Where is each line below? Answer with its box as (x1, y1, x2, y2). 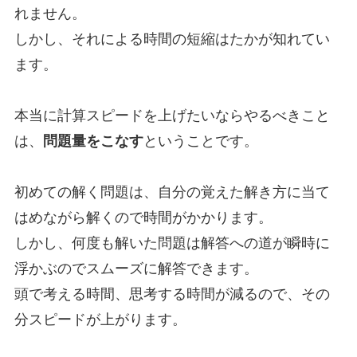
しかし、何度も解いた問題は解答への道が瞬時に (14, 235, 330, 252)
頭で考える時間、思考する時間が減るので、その (14, 286, 330, 303)
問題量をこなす (42, 133, 143, 150)
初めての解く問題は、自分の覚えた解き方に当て (14, 184, 330, 201)
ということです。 (143, 133, 258, 150)
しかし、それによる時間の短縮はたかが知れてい (14, 31, 330, 48)
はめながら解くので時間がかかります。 (14, 210, 273, 226)
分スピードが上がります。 (14, 312, 186, 328)
